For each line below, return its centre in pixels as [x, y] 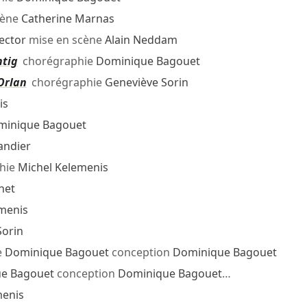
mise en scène [65, 40]
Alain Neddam [141, 40]
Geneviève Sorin [146, 83]
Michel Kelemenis [63, 168]
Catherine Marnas [67, 19]
